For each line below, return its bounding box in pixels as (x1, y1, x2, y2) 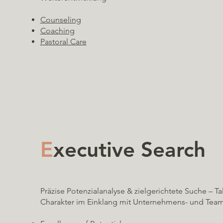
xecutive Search (53, 136, 206, 162)
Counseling (40, 15, 81, 24)
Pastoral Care (40, 37, 87, 46)
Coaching (40, 26, 75, 35)
